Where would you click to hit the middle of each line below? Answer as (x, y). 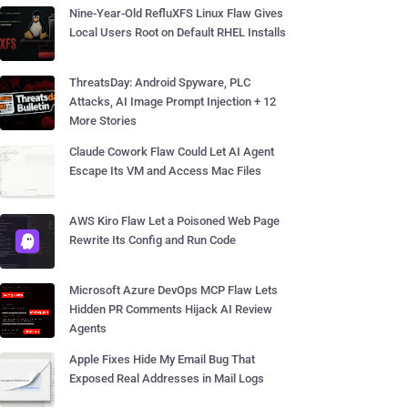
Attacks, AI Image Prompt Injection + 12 (173, 102)
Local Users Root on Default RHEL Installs (178, 32)
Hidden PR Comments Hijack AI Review (171, 309)
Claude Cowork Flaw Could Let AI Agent (172, 152)
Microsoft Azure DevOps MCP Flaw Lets (173, 290)
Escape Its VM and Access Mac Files (165, 171)
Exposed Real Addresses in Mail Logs (167, 378)
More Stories (103, 121)
